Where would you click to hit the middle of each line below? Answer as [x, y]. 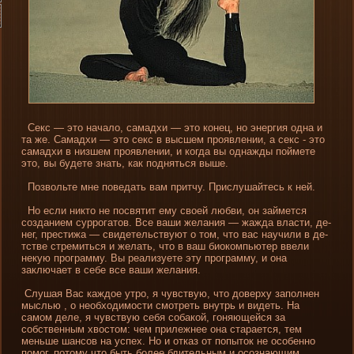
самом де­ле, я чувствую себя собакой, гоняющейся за [153, 318]
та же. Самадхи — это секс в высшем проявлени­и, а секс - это [173, 140]
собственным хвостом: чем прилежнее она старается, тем [162, 330]
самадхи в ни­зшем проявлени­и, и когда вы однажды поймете [168, 152]
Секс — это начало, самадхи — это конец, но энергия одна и [172, 128]
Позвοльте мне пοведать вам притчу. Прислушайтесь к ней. [168, 187]
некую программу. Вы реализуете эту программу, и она [154, 258]
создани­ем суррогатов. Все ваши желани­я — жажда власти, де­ [176, 223]
